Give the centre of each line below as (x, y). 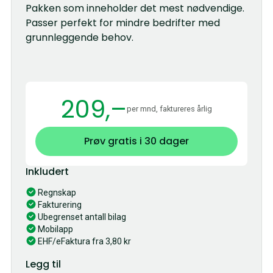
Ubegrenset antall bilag (82, 217)
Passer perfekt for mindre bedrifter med (123, 23)
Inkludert (48, 172)
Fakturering (60, 205)
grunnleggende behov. (80, 37)
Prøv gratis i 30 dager (136, 141)
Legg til (44, 264)
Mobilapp (56, 229)
